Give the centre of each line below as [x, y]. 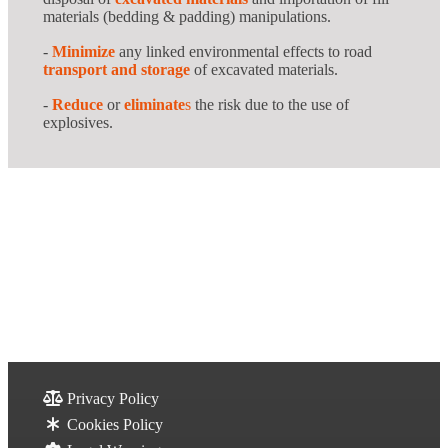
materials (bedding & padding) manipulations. [189, 17]
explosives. [78, 123]
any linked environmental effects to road [245, 52]
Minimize [83, 52]
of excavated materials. [266, 70]
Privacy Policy [111, 398]
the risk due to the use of [270, 105]
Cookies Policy [113, 424]
